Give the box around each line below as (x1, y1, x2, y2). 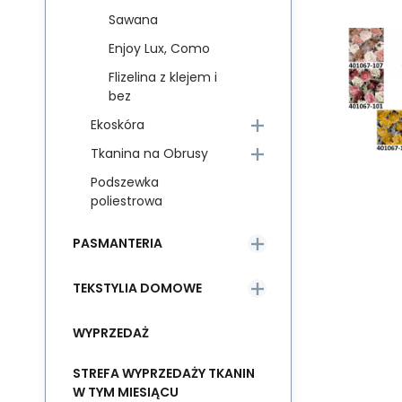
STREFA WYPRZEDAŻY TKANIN (73, 364, 255, 382)
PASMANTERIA (73, 233, 162, 252)
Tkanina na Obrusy (91, 144, 208, 162)
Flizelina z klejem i (109, 68, 217, 86)
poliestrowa (91, 192, 162, 210)
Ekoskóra (91, 116, 144, 134)
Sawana (109, 11, 158, 29)
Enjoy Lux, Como (109, 39, 210, 57)
